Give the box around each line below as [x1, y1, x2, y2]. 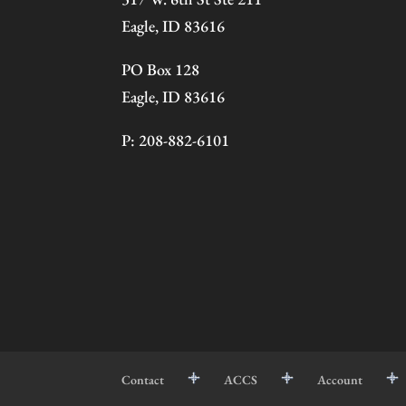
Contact [121, 371, 165, 388]
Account [317, 371, 363, 388]
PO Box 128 [121, 58, 200, 80]
